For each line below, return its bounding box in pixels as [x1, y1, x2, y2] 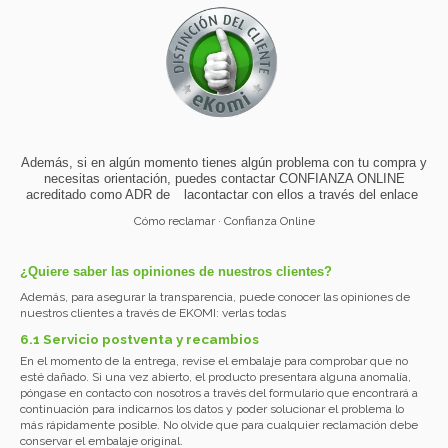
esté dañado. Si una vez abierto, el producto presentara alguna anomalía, [20, 369, 411, 384]
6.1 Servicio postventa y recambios [20, 330, 259, 347]
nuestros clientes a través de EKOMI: [20, 306, 222, 321]
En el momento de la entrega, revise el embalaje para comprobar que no [20, 353, 408, 368]
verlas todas [222, 306, 286, 321]
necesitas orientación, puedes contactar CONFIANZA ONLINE [43, 171, 405, 186]
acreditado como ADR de [26, 187, 170, 202]
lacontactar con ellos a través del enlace [180, 187, 422, 202]
